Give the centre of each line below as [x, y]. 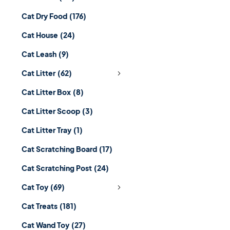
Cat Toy [35, 187]
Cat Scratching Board [59, 149]
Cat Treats [40, 206]
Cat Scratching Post [57, 168]
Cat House [40, 35]
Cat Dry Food [44, 16]
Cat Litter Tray [46, 130]
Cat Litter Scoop [51, 111]
